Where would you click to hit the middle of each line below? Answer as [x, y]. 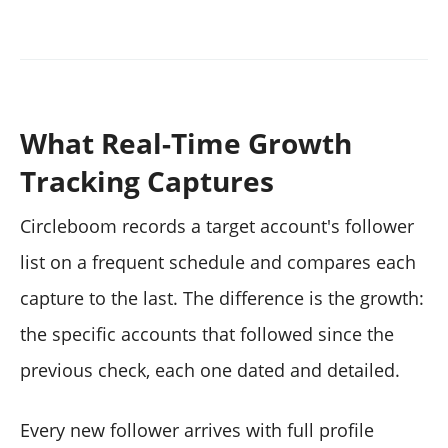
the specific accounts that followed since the [207, 333]
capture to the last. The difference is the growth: [222, 297]
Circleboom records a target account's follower [217, 225]
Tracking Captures [147, 180]
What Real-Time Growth [186, 142]
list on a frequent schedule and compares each [218, 261]
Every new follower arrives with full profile [197, 429]
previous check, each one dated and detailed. [210, 369]
